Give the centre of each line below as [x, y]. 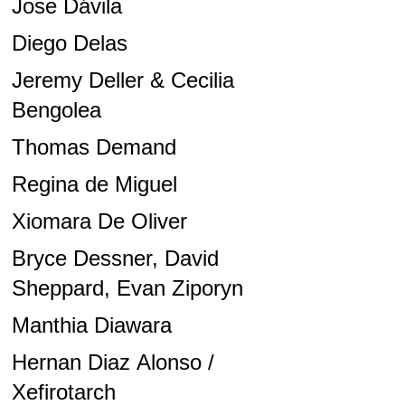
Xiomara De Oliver [99, 221]
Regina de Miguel [94, 184]
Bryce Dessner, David [115, 259]
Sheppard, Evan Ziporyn [127, 288]
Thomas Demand [94, 147]
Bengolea [56, 110]
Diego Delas [69, 43]
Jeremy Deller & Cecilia [122, 80]
